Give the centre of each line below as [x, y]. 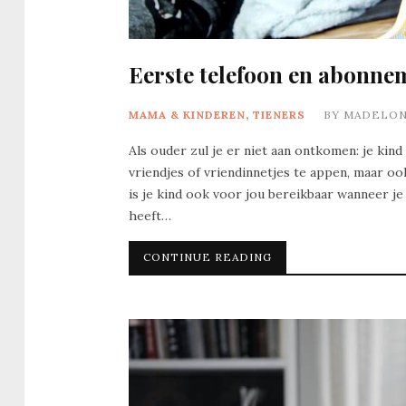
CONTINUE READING [208, 257]
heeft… [150, 216]
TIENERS [279, 115]
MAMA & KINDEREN [187, 115]
